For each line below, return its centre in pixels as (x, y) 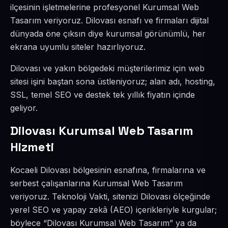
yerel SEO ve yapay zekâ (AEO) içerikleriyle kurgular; (113, 210)
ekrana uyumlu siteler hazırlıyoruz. (78, 47)
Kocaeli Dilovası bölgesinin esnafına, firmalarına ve (108, 170)
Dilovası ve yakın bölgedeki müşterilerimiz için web (107, 68)
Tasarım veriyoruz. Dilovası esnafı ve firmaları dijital (109, 20)
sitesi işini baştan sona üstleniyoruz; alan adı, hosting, (113, 81)
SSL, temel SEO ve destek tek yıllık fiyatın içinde (103, 95)
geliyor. (24, 108)
